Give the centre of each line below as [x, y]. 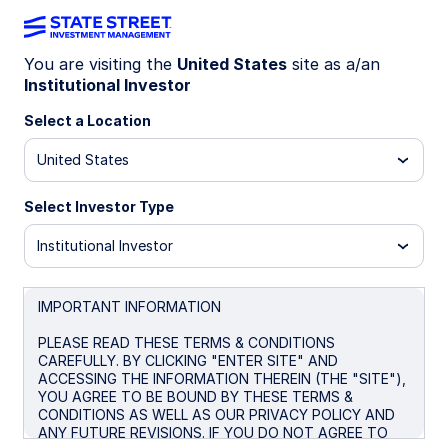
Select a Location [87, 120]
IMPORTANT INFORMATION [129, 306]
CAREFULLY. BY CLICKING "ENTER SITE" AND [188, 360]
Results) [268, 145]
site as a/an [333, 64]
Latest [60, 201]
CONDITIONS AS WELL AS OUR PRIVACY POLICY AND [216, 414]
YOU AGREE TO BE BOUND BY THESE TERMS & [195, 396]
